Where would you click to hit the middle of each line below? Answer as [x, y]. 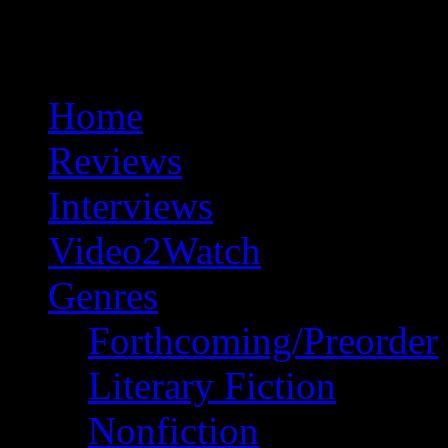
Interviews [130, 205]
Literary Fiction [212, 385]
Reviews [115, 160]
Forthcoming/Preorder [263, 340]
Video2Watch [154, 250]
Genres [103, 295]
